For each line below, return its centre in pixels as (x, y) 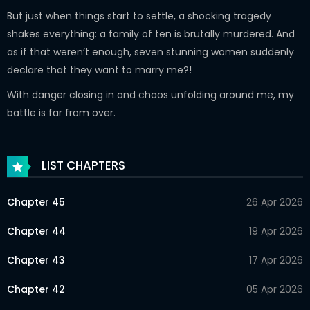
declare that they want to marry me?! (99, 70)
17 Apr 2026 (276, 260)
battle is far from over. (61, 113)
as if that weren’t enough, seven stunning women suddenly (151, 52)
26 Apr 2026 (275, 202)
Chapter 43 (36, 260)
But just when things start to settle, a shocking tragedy (139, 16)
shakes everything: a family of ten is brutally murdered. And (151, 34)
